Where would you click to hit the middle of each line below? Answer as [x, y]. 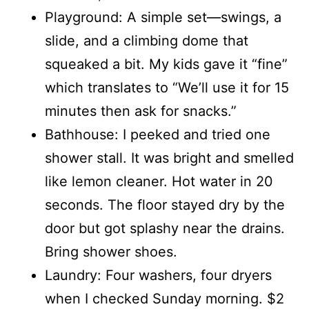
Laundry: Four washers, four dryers [158, 276]
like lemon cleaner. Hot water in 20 [159, 182]
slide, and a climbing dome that [147, 41]
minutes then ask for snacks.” [141, 111]
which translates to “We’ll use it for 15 [167, 88]
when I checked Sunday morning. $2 [165, 299]
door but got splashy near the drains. [165, 229]
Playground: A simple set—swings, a [163, 18]
